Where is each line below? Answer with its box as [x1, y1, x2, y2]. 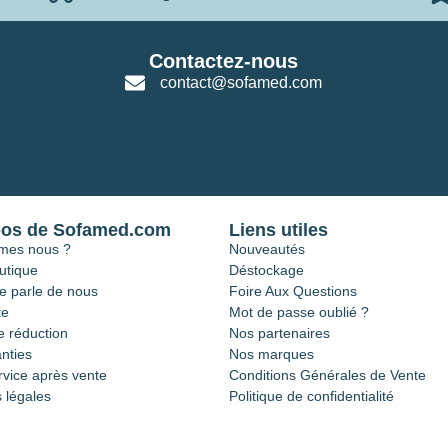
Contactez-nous [149, 50, 299, 73]
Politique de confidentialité [229, 388, 394, 405]
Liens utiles [229, 220, 328, 241]
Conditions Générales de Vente [229, 367, 426, 384]
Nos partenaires [229, 325, 330, 342]
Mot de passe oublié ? [229, 304, 369, 321]
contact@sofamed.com [160, 74, 323, 92]
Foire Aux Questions [229, 283, 357, 300]
